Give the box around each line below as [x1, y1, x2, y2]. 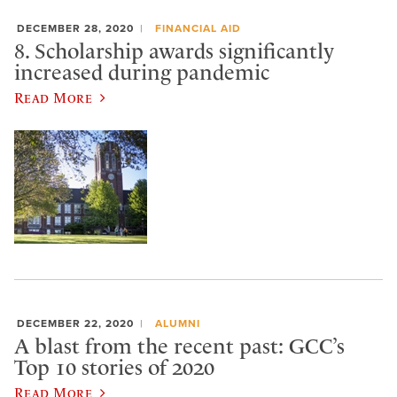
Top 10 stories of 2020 [14, 354, 214, 380]
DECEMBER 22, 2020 [17, 317, 134, 330]
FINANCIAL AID [154, 22, 241, 35]
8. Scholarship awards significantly [14, 38, 334, 64]
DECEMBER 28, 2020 [17, 22, 134, 35]
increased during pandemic [14, 59, 269, 85]
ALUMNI [154, 317, 200, 330]
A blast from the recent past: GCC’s [14, 333, 345, 359]
